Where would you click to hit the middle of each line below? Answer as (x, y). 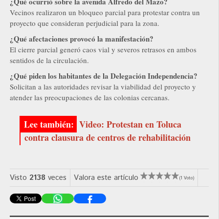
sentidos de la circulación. (49, 60)
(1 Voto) (187, 178)
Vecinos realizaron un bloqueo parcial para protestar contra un (105, 12)
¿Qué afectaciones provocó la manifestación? (82, 39)
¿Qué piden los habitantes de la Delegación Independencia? (104, 76)
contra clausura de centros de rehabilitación (108, 138)
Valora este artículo (106, 178)
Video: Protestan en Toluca (130, 124)
